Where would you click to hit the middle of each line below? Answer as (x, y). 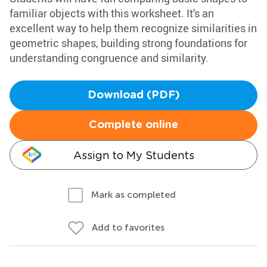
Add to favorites (128, 227)
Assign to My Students (133, 155)
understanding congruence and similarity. (109, 58)
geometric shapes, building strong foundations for (128, 43)
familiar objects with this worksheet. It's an (112, 13)
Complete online (133, 125)
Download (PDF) (133, 95)
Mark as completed (133, 195)
